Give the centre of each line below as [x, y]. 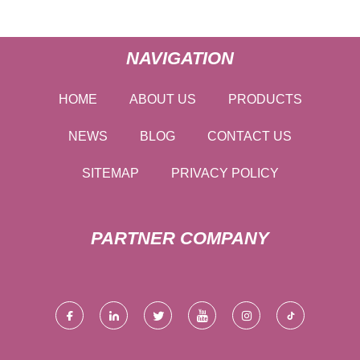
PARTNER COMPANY [180, 239]
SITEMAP [110, 174]
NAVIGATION [180, 59]
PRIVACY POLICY [225, 174]
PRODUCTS [265, 100]
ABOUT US [162, 100]
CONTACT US [250, 137]
